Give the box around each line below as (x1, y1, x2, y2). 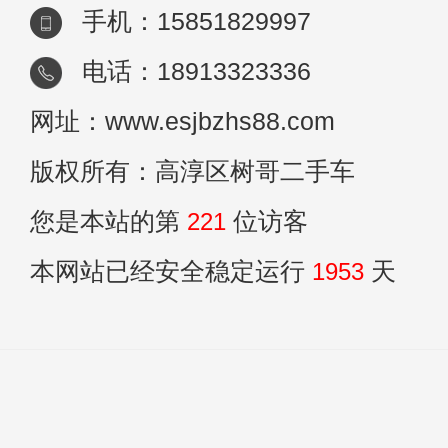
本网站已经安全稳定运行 (30, 258, 312, 285)
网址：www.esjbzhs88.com (30, 108, 335, 135)
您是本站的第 (30, 208, 187, 235)
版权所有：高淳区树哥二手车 (30, 158, 355, 185)
